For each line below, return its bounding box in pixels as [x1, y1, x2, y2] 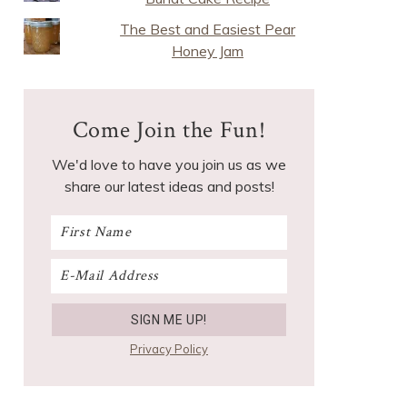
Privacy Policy [130, 342, 208, 356]
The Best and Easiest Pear [120, 20, 296, 38]
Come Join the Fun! [72, 114, 266, 145]
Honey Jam [172, 42, 244, 60]
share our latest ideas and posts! [64, 177, 274, 195]
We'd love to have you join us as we [52, 155, 286, 174]
